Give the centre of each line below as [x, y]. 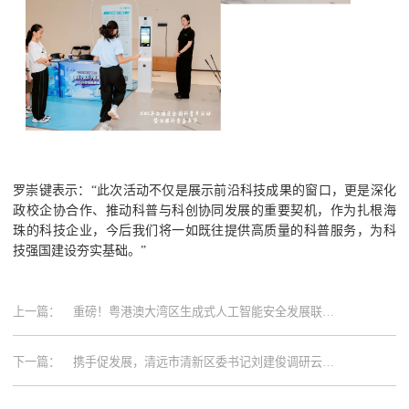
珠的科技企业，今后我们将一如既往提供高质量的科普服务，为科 [204, 230]
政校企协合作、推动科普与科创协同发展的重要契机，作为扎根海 [204, 210]
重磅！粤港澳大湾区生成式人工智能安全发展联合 [204, 311]
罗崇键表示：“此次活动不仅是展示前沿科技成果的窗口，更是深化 [204, 189]
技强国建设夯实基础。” [80, 250]
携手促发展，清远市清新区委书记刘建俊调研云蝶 [204, 362]
